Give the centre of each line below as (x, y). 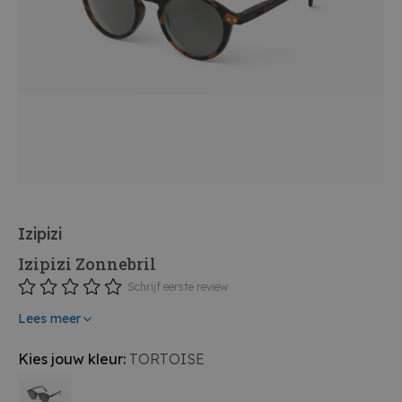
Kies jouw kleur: (74, 359)
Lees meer (49, 319)
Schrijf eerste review (178, 287)
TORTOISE (167, 359)
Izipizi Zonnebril (87, 264)
